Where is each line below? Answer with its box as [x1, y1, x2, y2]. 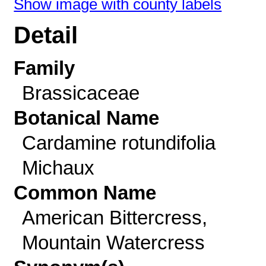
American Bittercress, [21, 207, 207, 229]
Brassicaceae [21, 82, 140, 104]
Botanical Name [14, 107, 160, 129]
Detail [14, 22, 78, 49]
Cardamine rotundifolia [21, 132, 216, 154]
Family [14, 57, 75, 79]
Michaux [21, 157, 94, 179]
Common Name [14, 182, 157, 204]
